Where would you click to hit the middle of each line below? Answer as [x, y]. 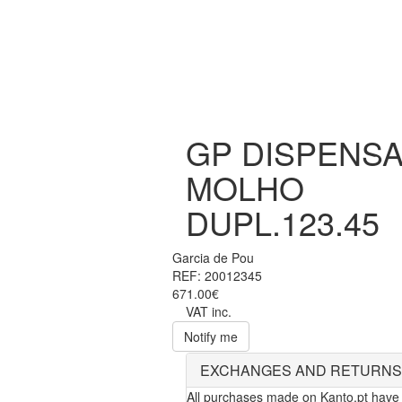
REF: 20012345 [217, 276]
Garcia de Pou [213, 258]
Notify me [211, 337]
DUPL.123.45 [283, 223]
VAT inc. [209, 312]
